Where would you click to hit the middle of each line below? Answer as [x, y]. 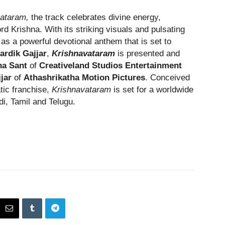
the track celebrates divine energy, [95, 17]
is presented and [147, 53]
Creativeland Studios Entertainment [110, 65]
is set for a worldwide [152, 89]
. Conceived [167, 77]
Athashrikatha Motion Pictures [84, 77]
